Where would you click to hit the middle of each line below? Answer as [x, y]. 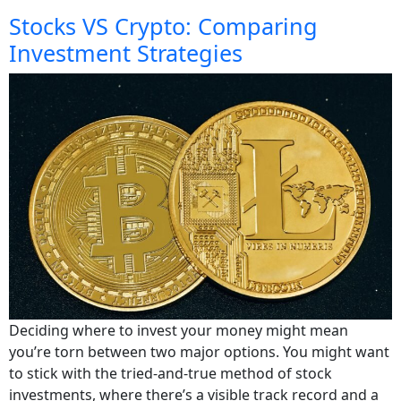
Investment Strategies [126, 52]
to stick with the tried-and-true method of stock [171, 373]
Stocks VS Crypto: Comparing [163, 26]
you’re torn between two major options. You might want [199, 351]
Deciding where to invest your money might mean [179, 330]
